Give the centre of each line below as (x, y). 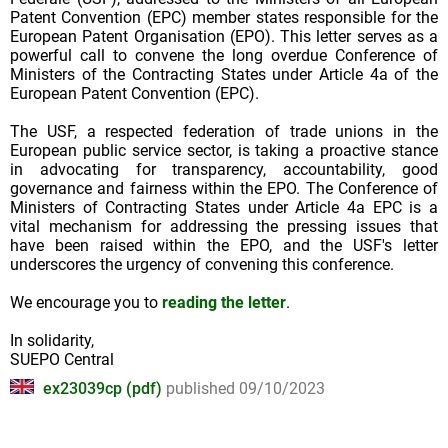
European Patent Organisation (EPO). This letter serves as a (224, 36)
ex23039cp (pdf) (102, 388)
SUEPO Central (62, 359)
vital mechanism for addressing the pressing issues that (224, 226)
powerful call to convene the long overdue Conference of (224, 55)
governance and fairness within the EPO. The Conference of (224, 188)
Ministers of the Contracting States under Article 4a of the (224, 74)
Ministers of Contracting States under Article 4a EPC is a (224, 207)
